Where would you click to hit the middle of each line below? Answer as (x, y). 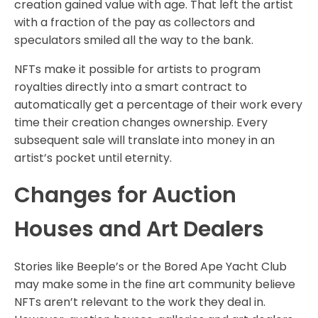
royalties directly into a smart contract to (131, 87)
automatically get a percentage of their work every (158, 105)
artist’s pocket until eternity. (93, 158)
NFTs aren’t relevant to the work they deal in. (140, 302)
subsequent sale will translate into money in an (144, 141)
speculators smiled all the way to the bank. (134, 40)
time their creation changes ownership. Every (141, 123)
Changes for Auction (125, 196)
